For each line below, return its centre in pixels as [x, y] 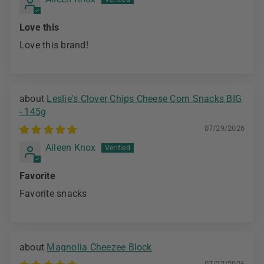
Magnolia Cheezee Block [99, 247]
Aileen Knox [71, 148]
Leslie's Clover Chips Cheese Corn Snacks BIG [144, 99]
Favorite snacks [53, 194]
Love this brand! [54, 45]
